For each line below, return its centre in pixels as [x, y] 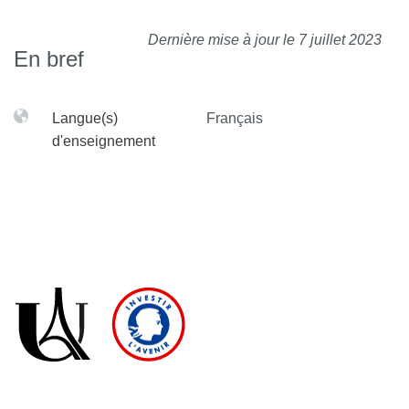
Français [235, 118]
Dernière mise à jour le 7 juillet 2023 [265, 39]
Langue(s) [85, 118]
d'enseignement [104, 141]
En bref [49, 58]
